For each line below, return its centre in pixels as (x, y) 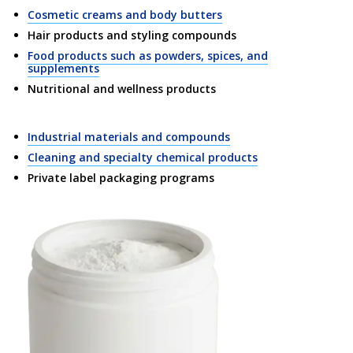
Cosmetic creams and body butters (125, 14)
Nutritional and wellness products (122, 88)
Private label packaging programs (121, 177)
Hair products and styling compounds (132, 35)
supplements (63, 68)
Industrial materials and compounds (129, 136)
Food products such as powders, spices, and (148, 55)
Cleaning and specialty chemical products (143, 157)
